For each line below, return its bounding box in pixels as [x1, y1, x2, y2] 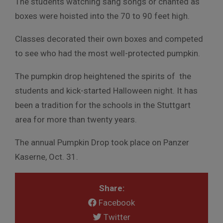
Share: [99, 183, 124, 193]
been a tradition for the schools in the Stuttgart [15, 100, 191, 110]
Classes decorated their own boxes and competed [15, 33, 203, 44]
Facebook [97, 197, 135, 208]
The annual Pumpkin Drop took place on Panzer [15, 137, 189, 147]
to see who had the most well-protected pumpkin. [15, 48, 200, 58]
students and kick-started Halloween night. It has [15, 85, 198, 96]
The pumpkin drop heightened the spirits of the [15, 71, 191, 81]
